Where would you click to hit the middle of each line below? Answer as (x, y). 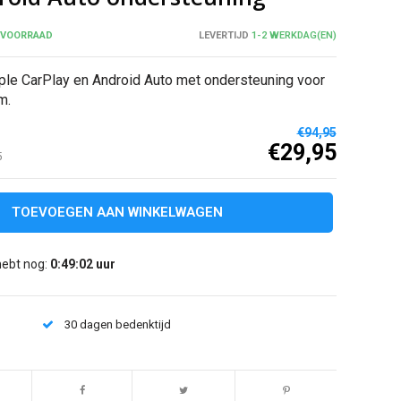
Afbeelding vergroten (85, 346)
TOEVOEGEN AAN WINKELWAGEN (118, 213)
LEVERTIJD (224, 36)
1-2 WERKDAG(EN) (293, 36)
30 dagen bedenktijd (118, 325)
